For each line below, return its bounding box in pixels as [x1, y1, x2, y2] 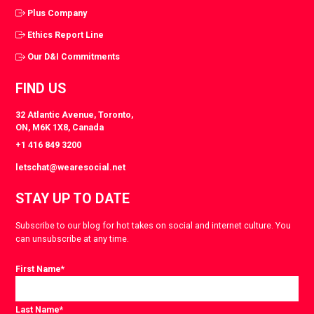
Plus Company [27, 7, 88, 18]
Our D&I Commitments [27, 51, 121, 62]
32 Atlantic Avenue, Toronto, [15, 109, 134, 120]
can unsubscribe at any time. [15, 233, 130, 245]
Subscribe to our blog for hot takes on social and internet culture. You [15, 220, 292, 231]
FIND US [15, 81, 67, 97]
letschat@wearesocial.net [15, 161, 126, 172]
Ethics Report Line [27, 29, 104, 40]
